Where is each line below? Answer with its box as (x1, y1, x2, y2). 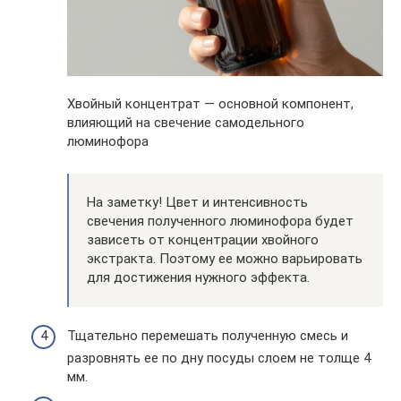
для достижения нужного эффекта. (87, 269, 310, 286)
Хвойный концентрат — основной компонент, (67, 96, 354, 113)
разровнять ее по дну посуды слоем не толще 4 (67, 350, 371, 367)
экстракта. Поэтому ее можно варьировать (87, 251, 363, 268)
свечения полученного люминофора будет (87, 213, 354, 230)
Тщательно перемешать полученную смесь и (67, 328, 348, 345)
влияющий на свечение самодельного (67, 115, 304, 132)
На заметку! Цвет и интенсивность (87, 194, 308, 211)
